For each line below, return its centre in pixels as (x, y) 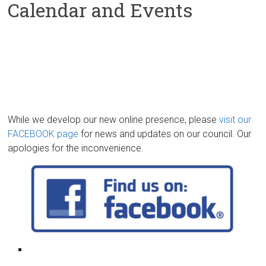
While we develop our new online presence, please (114, 120)
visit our (235, 120)
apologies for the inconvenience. (76, 148)
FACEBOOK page (43, 134)
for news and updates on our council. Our (165, 134)
